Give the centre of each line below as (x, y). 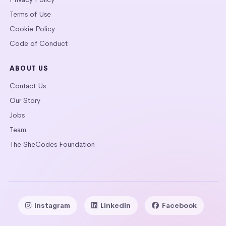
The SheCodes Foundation (52, 144)
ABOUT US (29, 68)
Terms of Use (30, 14)
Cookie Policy (32, 29)
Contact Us (28, 86)
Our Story (25, 100)
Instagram (52, 205)
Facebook (179, 205)
